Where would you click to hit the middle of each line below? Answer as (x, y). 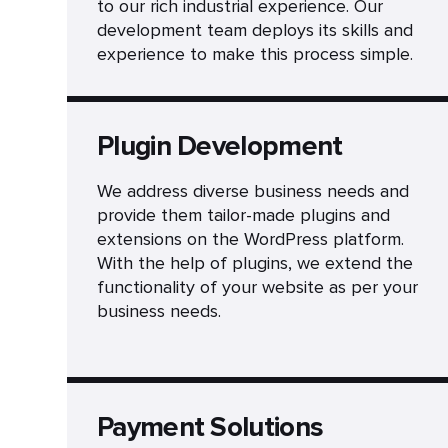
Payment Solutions (210, 427)
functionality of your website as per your (257, 287)
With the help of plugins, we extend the (255, 263)
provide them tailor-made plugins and (243, 215)
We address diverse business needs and (253, 191)
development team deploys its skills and (255, 30)
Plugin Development (220, 146)
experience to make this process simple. (255, 54)
